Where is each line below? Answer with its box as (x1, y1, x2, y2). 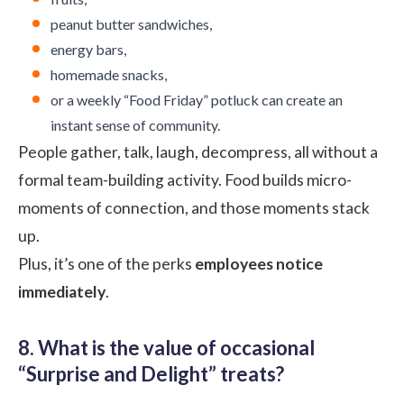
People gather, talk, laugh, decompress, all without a (18, 142, 378, 161)
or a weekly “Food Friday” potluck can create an (50, 90, 343, 108)
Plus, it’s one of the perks (18, 253, 195, 273)
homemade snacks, (50, 65, 167, 83)
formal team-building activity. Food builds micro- (18, 170, 352, 189)
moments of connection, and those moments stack (18, 197, 370, 217)
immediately (18, 281, 106, 301)
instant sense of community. (50, 115, 220, 133)
